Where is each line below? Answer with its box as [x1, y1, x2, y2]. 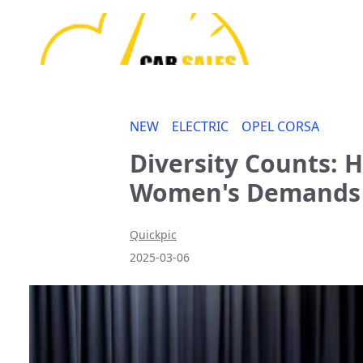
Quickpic [130, 227, 177, 242]
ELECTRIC [172, 117, 228, 135]
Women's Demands [130, 176, 361, 209]
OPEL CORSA [241, 117, 319, 135]
